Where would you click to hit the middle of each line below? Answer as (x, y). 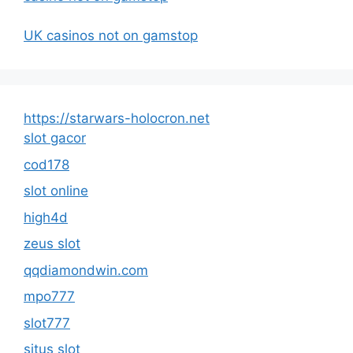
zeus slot (52, 243)
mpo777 (49, 296)
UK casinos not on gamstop (111, 35)
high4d (46, 217)
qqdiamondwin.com (86, 270)
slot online (56, 191)
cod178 (46, 164)
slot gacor (55, 138)
